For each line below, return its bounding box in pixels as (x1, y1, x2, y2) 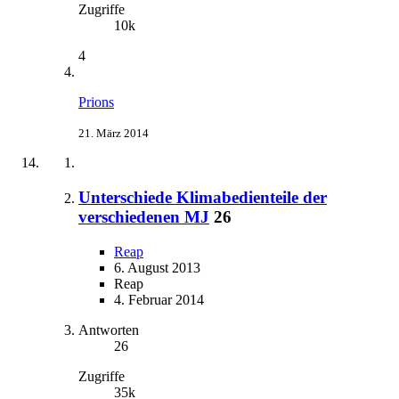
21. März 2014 (78, 126, 149, 141)
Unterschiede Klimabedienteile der (78, 187, 327, 207)
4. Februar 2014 (114, 291, 204, 307)
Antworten (78, 322, 139, 338)
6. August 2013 (114, 259, 200, 275)
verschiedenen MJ (78, 207, 209, 226)
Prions (78, 94, 114, 110)
